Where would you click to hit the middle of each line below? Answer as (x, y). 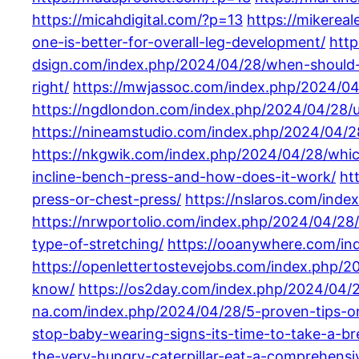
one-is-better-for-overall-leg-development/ (179, 42)
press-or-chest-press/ (107, 199)
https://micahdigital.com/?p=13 (137, 19)
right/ (50, 87)
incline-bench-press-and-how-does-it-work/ (184, 176)
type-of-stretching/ (98, 244)
